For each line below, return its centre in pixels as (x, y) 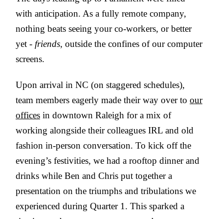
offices (28, 115)
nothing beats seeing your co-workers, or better (104, 29)
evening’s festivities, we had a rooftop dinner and (108, 161)
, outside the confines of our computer (131, 44)
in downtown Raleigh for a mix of (106, 115)
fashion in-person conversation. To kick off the (103, 146)
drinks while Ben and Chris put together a (94, 176)
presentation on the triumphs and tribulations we (106, 191)
